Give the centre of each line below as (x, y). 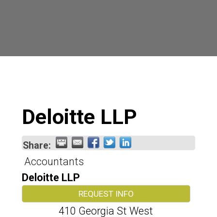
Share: (37, 146)
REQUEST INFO (106, 194)
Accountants (54, 162)
